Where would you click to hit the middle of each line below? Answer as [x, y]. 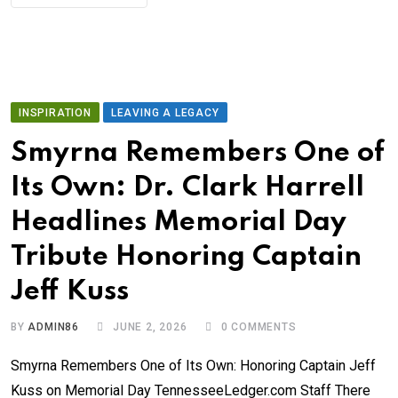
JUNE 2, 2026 [150, 327]
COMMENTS [262, 327]
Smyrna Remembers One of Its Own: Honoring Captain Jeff [193, 366]
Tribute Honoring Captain [186, 258]
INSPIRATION [55, 113]
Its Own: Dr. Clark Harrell [187, 188]
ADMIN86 [54, 327]
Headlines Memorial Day [179, 223]
